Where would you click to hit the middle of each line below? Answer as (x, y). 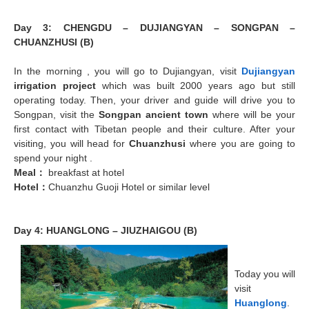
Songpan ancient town (153, 114)
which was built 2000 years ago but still (196, 85)
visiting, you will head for (71, 143)
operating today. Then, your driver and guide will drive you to (154, 100)
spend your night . (53, 158)
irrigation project (55, 85)
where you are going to (240, 143)
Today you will (265, 273)
